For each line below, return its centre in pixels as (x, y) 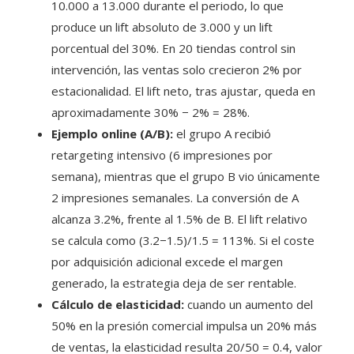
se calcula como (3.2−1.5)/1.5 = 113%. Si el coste (183, 240)
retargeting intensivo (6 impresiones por (162, 154)
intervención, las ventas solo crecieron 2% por (177, 69)
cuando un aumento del (249, 304)
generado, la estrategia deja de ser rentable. (174, 282)
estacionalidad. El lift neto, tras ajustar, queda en (183, 90)
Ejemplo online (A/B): (112, 133)
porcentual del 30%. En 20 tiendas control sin (173, 48)
